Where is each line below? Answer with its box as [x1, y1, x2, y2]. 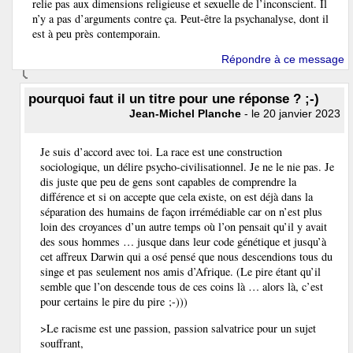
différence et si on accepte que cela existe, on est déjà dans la [40, 189, 313, 205]
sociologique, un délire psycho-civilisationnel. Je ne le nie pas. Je [40, 159, 334, 175]
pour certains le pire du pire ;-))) [40, 294, 188, 310]
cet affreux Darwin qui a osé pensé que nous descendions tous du [40, 249, 333, 265]
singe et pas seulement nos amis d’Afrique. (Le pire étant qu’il [40, 264, 321, 280]
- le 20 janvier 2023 [241, 106, 340, 120]
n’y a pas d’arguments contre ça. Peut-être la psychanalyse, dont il [32, 11, 329, 27]
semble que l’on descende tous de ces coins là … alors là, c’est [40, 279, 323, 295]
